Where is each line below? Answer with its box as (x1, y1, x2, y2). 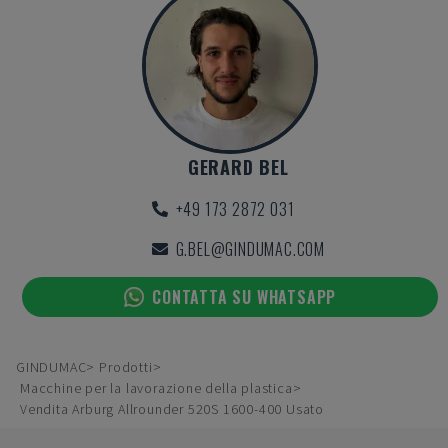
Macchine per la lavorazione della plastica (20, 379, 293, 397)
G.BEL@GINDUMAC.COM (175, 237, 325, 261)
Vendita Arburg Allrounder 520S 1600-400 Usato (20, 400, 324, 418)
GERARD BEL (187, 154, 289, 180)
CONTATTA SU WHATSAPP (152, 285, 337, 309)
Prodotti (99, 358, 153, 376)
